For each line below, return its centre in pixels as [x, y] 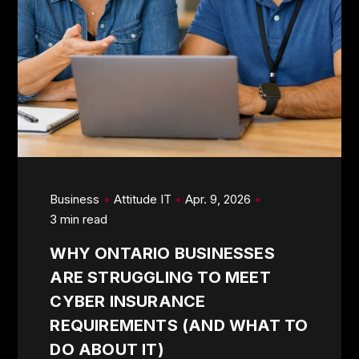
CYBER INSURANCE [128, 301]
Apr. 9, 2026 [218, 199]
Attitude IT [142, 199]
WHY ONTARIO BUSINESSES [162, 253]
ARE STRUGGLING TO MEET [160, 277]
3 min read [79, 219]
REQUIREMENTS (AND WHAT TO [179, 325]
